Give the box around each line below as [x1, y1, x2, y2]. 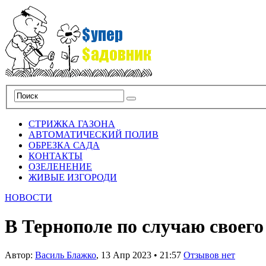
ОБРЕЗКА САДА [28, 140, 100, 150]
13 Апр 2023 [101, 250, 151, 261]
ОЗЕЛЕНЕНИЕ [28, 161, 92, 172]
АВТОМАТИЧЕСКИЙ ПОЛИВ [28, 129, 159, 140]
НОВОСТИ [5, 192, 52, 202]
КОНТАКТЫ [28, 150, 83, 161]
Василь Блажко [35, 250, 96, 261]
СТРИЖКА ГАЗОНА [28, 118, 115, 129]
